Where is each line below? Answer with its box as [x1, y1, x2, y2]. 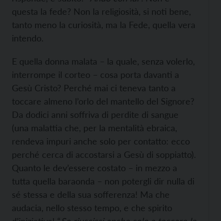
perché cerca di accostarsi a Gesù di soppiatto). [12, 149, 196, 160]
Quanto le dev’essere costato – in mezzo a [12, 162, 177, 173]
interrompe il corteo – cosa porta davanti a [12, 69, 179, 80]
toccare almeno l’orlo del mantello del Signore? [12, 96, 194, 107]
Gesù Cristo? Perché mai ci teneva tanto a [12, 82, 176, 93]
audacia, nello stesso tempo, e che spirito [12, 202, 172, 213]
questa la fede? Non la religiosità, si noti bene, [12, 6, 191, 17]
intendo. [12, 33, 43, 43]
